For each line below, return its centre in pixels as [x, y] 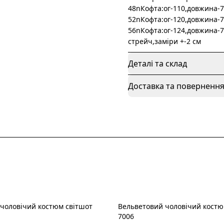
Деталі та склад [157, 63]
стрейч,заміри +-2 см [164, 41]
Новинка [141, 212]
